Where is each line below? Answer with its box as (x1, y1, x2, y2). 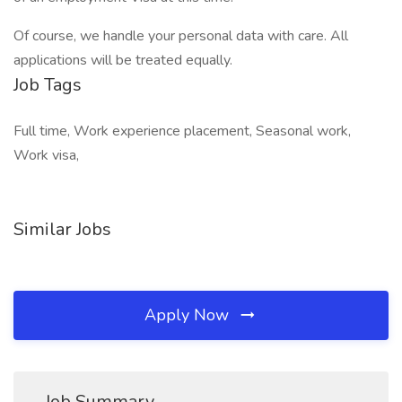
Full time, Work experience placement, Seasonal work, (13, 121, 351, 141)
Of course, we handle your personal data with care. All (13, 26, 348, 46)
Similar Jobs (13, 217, 111, 241)
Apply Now (144, 304, 233, 326)
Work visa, (13, 145, 79, 165)
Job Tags (13, 73, 82, 97)
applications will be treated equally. (13, 50, 232, 70)
